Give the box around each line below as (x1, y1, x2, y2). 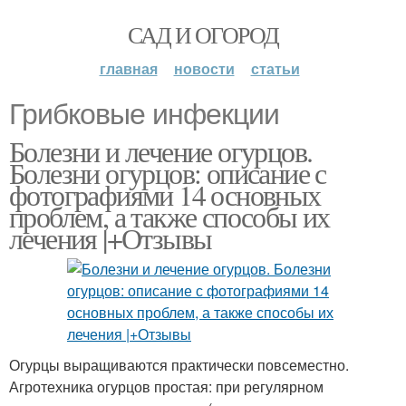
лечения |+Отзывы (9, 218, 212, 257)
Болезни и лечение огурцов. (9, 131, 313, 170)
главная (99, 58, 158, 79)
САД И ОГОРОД (127, 19, 279, 50)
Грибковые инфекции (9, 98, 279, 130)
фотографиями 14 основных (9, 175, 321, 214)
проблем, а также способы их (9, 197, 330, 236)
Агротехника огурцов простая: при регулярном (9, 376, 324, 397)
